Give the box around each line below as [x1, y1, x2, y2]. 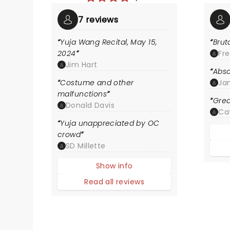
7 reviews [78, 13, 119, 26]
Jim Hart [66, 60, 98, 70]
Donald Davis [66, 100, 115, 110]
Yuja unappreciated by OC [60, 118, 160, 128]
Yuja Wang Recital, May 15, [60, 37, 157, 47]
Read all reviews [84, 177, 145, 187]
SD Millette [66, 141, 106, 151]
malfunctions [57, 89, 107, 99]
